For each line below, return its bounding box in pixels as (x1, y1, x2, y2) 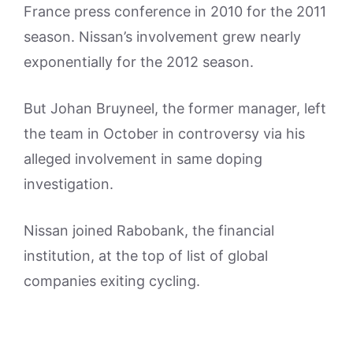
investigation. (24, 176, 113, 192)
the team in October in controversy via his (24, 125, 305, 142)
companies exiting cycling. (24, 273, 200, 289)
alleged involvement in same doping (24, 150, 262, 167)
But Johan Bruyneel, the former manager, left (24, 100, 326, 117)
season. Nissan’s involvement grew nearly (24, 28, 301, 45)
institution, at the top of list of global (24, 247, 268, 264)
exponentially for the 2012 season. (24, 54, 254, 70)
